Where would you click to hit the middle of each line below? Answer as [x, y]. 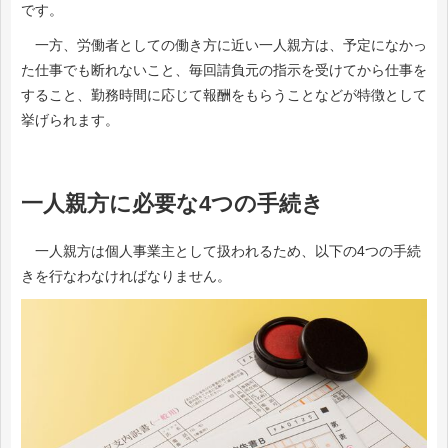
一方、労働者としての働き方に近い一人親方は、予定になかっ [224, 45]
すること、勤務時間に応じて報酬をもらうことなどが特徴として [224, 95]
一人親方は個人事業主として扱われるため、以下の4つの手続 [221, 250]
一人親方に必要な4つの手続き [172, 203]
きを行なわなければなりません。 [126, 275]
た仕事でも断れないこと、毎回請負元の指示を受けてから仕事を [224, 70]
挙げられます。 [70, 120]
